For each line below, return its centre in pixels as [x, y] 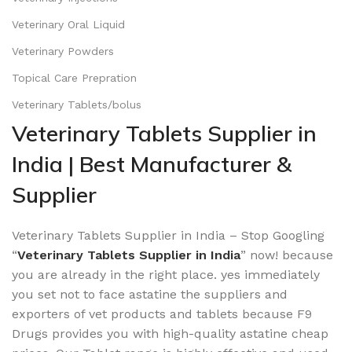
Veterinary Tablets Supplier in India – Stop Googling [168, 235]
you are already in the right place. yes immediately [166, 274]
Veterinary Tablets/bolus [77, 104]
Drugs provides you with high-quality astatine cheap [170, 333]
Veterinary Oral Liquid [68, 24]
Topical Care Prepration [74, 77]
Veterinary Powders [63, 51]
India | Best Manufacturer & [152, 163]
